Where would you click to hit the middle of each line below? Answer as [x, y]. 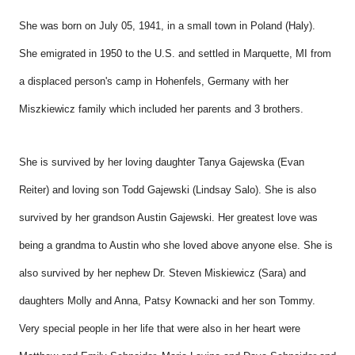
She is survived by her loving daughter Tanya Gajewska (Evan [162, 162]
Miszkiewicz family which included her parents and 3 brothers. [161, 109]
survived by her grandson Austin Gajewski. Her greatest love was [168, 218]
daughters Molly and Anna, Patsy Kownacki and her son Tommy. [167, 301]
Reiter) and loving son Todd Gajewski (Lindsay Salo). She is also [168, 190]
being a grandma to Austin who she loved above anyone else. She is [176, 245]
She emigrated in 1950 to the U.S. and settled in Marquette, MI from [175, 53]
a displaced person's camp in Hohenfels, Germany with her [154, 81]
